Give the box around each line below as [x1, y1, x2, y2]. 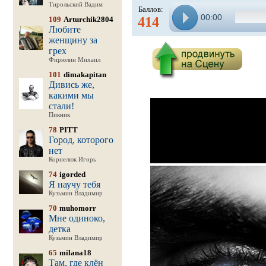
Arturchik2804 [63, 15, 113, 24]
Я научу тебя [48, 179, 100, 189]
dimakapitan [63, 70, 106, 79]
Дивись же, [48, 80, 94, 90]
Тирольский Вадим [48, 1, 103, 8]
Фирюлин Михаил [48, 56, 100, 63]
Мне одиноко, [48, 213, 105, 223]
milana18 [59, 248, 91, 257]
